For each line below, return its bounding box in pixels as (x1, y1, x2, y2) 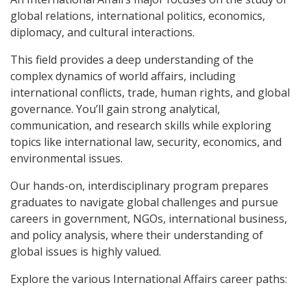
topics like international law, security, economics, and (10, 134, 282, 149)
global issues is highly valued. (10, 243, 161, 259)
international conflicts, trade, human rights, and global (10, 84, 290, 100)
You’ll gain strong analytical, (76, 101, 220, 116)
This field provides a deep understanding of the (10, 51, 254, 67)
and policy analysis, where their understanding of (10, 227, 263, 243)
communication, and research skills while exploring (10, 117, 271, 133)
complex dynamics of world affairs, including (10, 68, 236, 84)
